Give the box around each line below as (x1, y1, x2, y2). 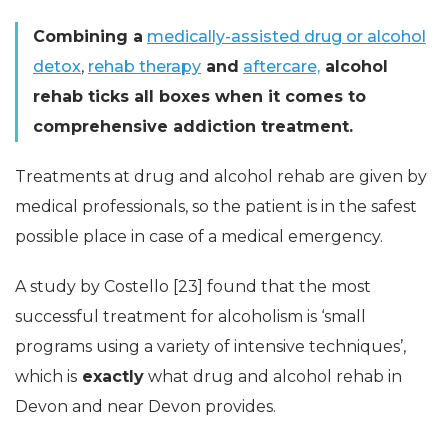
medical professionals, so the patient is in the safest (15, 196, 417, 216)
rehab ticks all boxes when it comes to (33, 86, 366, 106)
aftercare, (243, 56, 320, 76)
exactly (77, 366, 144, 386)
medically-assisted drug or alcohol (147, 26, 426, 46)
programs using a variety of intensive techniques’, (15, 336, 406, 356)
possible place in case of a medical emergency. (15, 226, 383, 246)
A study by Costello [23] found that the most (15, 276, 371, 296)
